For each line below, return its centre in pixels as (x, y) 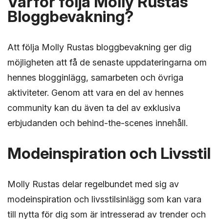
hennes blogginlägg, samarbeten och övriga (95, 77)
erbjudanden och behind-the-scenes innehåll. (98, 123)
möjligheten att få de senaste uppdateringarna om (107, 62)
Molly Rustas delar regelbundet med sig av (93, 184)
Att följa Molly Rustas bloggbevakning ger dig (99, 47)
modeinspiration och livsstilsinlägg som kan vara (104, 199)
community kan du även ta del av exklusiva (94, 108)
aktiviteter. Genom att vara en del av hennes (96, 92)
